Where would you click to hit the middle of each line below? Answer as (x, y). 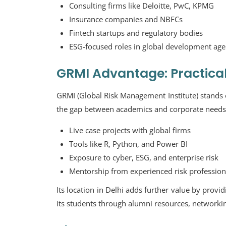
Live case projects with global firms (130, 130)
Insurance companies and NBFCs (126, 19)
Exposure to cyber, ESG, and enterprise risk (144, 157)
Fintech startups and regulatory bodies (136, 33)
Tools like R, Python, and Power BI (128, 144)
